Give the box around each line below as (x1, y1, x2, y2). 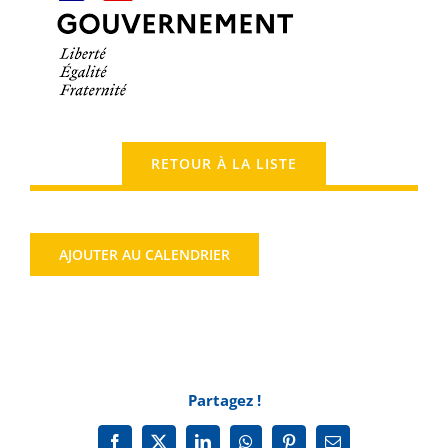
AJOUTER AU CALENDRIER (59, 244, 230, 264)
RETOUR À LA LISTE (151, 153, 297, 173)
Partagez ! (187, 389, 261, 410)
